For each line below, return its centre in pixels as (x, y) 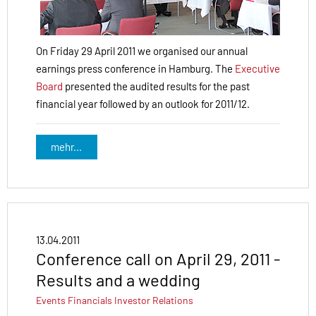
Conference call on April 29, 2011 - (158, 258)
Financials (90, 300)
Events (51, 300)
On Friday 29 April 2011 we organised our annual (142, 50)
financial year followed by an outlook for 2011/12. (143, 103)
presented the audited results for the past (156, 86)
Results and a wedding (118, 279)
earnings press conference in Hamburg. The (135, 68)
